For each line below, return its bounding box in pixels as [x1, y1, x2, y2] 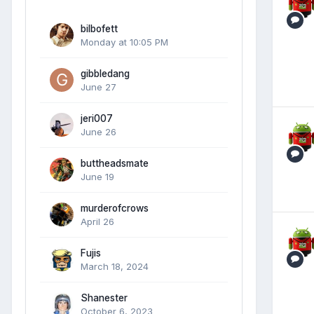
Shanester [81, 292, 128, 303]
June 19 [81, 170, 114, 182]
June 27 [81, 81, 116, 93]
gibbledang [81, 67, 130, 79]
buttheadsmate [81, 157, 149, 169]
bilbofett [81, 22, 118, 34]
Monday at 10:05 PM [81, 36, 168, 48]
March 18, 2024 [81, 260, 149, 272]
